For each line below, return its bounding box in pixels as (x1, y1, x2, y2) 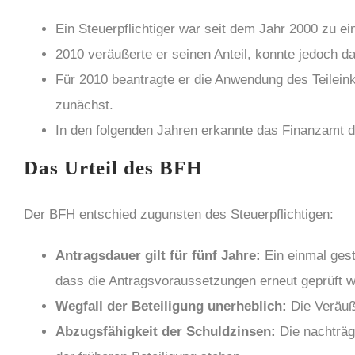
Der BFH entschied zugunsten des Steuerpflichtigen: (24, 207, 334, 222)
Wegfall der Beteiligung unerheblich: (55, 299, 287, 314)
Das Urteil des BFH (24, 157, 202, 178)
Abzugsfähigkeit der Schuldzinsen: (55, 324, 276, 339)
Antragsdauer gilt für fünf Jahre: (55, 248, 261, 263)
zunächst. (55, 97, 113, 113)
